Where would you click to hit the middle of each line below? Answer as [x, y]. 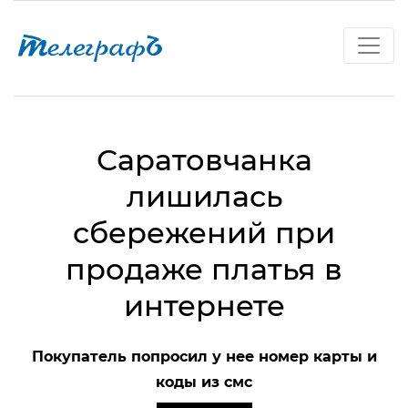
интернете [204, 305]
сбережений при [204, 232]
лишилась [204, 196]
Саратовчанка [204, 159]
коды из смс [204, 382]
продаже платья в [204, 269]
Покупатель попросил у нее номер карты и [204, 356]
